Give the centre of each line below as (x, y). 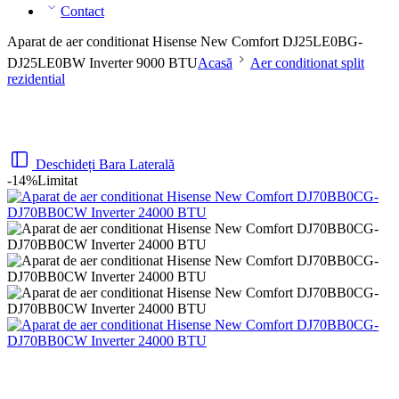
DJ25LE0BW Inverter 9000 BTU (102, 63)
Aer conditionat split (307, 63)
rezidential (36, 79)
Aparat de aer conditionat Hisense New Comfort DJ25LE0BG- (185, 41)
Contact (82, 11)
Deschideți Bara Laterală (105, 164)
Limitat (57, 180)
